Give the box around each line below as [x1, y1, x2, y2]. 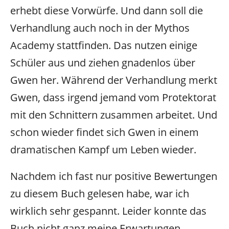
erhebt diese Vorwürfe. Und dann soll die [10, 3, 203, 17]
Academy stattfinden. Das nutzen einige [10, 38, 197, 52]
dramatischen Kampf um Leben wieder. [10, 142, 196, 156]
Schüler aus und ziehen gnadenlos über [10, 55, 195, 70]
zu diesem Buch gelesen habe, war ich [10, 187, 189, 201]
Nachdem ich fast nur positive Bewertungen [10, 169, 217, 184]
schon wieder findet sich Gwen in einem [10, 125, 199, 139]
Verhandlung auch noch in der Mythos [10, 20, 190, 35]
